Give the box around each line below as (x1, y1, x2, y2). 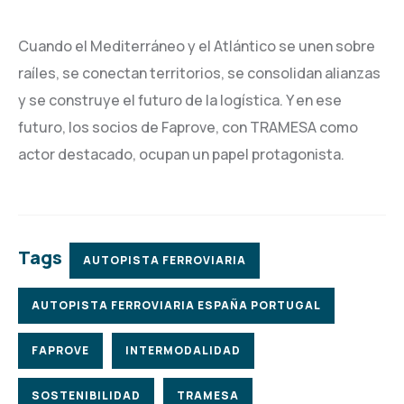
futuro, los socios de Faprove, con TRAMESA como (18, 117, 358, 137)
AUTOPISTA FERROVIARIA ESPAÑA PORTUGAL (32, 298, 321, 313)
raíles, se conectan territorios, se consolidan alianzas (18, 63, 381, 83)
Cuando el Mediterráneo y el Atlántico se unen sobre (18, 36, 375, 56)
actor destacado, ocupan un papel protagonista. (18, 144, 344, 164)
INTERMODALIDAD (125, 343, 241, 358)
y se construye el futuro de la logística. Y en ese (18, 90, 342, 110)
